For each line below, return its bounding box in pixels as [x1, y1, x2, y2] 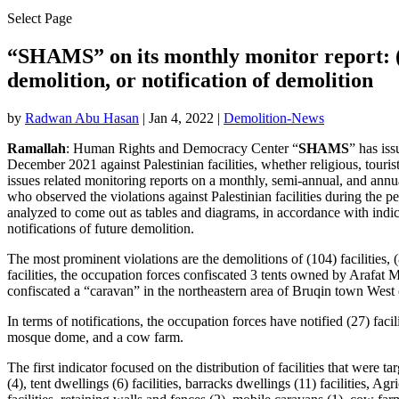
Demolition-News [224, 110, 324, 126]
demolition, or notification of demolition [7, 68, 373, 92]
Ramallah [7, 140, 66, 156]
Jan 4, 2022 [149, 110, 214, 126]
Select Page [7, 11, 72, 26]
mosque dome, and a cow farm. [7, 329, 183, 345]
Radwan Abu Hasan [25, 110, 139, 126]
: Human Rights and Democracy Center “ [66, 140, 298, 156]
